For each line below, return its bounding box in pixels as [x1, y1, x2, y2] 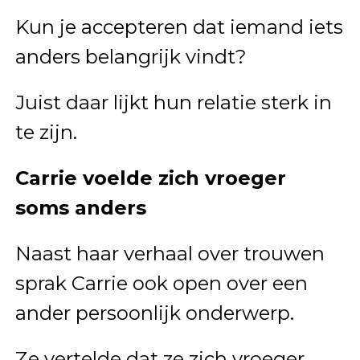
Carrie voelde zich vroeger [14, 166, 286, 190]
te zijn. [14, 120, 77, 144]
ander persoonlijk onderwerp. [14, 301, 294, 325]
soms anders [14, 195, 146, 219]
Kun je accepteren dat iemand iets [14, 14, 343, 39]
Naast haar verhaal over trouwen [14, 241, 325, 265]
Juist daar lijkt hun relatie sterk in [14, 90, 332, 114]
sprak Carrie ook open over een [14, 271, 308, 295]
